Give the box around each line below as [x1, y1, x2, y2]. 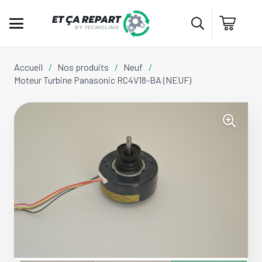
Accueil [14, 61, 43, 73]
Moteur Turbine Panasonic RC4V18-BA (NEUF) [14, 74, 191, 85]
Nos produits [57, 61, 109, 73]
